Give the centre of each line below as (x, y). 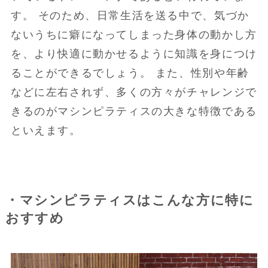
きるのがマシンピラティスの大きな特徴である (134, 111)
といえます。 (46, 130)
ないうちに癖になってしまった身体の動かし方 (134, 34)
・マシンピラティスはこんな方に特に (130, 200)
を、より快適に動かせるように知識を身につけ (134, 54)
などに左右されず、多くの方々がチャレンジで (134, 92)
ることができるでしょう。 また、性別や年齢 (130, 73)
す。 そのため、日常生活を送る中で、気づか (130, 15)
